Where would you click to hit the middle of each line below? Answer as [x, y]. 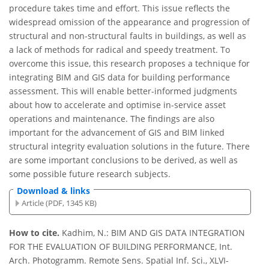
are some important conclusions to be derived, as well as [123, 160]
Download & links [53, 191]
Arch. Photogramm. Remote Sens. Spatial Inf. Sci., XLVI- [119, 261]
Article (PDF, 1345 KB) [59, 203]
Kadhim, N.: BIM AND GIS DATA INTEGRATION [153, 233]
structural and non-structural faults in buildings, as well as [128, 36]
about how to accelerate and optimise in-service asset [117, 105]
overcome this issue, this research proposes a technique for [129, 64]
